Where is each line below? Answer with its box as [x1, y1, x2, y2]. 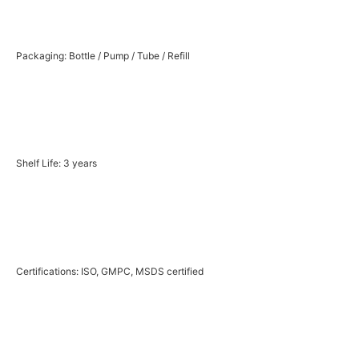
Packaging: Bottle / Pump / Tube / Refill [16, 49, 190, 62]
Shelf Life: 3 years [16, 157, 97, 170]
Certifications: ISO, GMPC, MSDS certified [16, 264, 204, 277]
